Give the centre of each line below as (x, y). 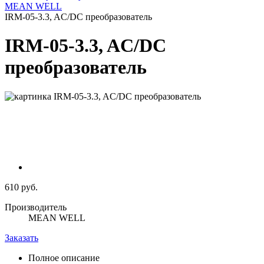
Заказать (22, 238)
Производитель (36, 207)
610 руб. (21, 187)
